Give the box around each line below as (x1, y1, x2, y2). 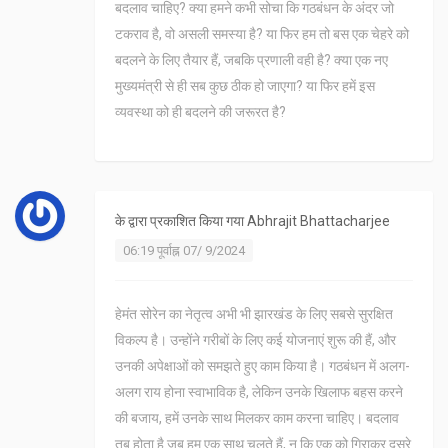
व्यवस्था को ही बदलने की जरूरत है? (115, 104, 286, 121)
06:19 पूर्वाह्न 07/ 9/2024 (123, 243, 245, 259)
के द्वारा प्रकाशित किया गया (115, 213, 247, 230)
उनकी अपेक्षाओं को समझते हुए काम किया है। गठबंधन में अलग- (115, 358, 410, 375)
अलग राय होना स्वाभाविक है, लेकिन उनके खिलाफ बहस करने (115, 384, 403, 401)
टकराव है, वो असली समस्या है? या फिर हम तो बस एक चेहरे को (115, 26, 409, 43)
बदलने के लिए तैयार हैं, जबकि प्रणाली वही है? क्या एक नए (115, 52, 388, 69)
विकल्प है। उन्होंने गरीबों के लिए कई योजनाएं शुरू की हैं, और (115, 332, 396, 349)
